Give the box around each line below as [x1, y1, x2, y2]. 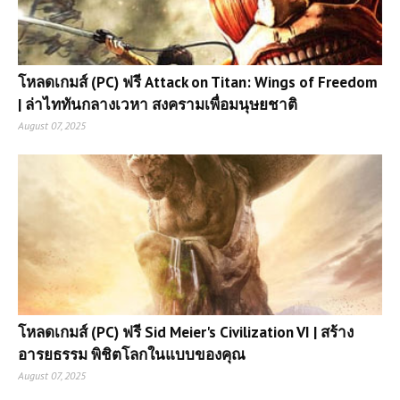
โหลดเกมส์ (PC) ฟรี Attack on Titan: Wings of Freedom [18, 71, 378, 92]
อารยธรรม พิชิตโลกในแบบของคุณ [18, 344, 246, 364]
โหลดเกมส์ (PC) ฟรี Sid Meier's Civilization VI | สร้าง [18, 321, 354, 342]
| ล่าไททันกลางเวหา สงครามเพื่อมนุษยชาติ [18, 94, 297, 114]
